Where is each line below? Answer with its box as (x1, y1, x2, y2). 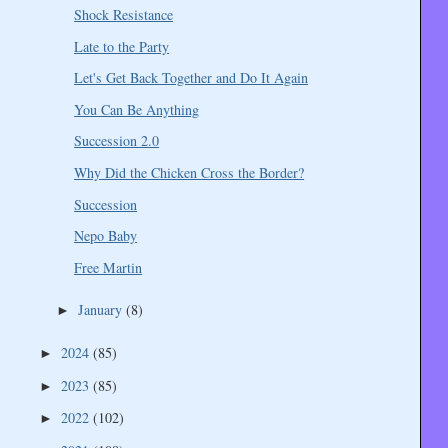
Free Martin (74, 257, 143, 277)
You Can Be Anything (74, 99, 200, 119)
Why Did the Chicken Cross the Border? (74, 162, 305, 182)
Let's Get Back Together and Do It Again (74, 68, 309, 88)
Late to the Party (74, 36, 170, 56)
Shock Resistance (74, 4, 174, 24)
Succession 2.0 (74, 131, 160, 151)
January (77, 300, 126, 320)
